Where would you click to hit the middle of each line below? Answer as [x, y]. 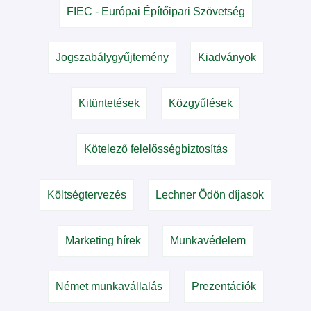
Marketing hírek [103, 240]
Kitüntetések [109, 103]
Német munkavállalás [109, 286]
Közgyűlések [201, 103]
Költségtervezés [87, 194]
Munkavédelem [208, 240]
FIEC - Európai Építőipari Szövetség [155, 11]
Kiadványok [227, 57]
